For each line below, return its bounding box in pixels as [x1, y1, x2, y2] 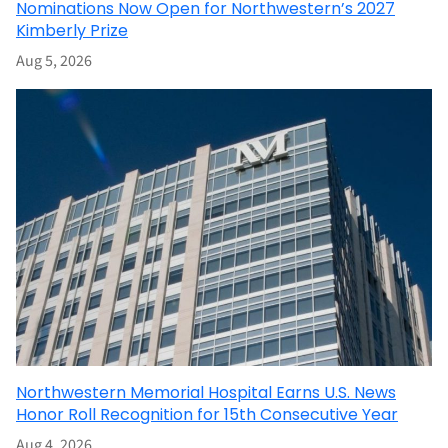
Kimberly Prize [16, 18, 128, 42]
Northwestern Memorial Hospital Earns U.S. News [16, 380, 396, 404]
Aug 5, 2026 [16, 49, 92, 72]
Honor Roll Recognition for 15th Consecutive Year [16, 402, 398, 426]
